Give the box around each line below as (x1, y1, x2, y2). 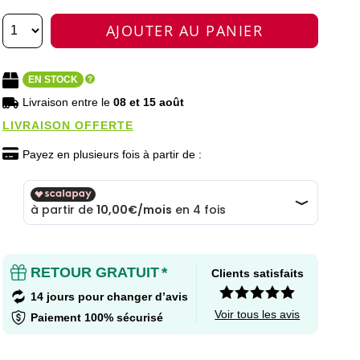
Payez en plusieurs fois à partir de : (22, 147, 202, 161)
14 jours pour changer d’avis (30, 289, 188, 303)
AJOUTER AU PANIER (105, 20, 264, 40)
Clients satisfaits (211, 266, 304, 280)
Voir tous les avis (215, 307, 301, 321)
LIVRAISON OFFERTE (2, 118, 133, 132)
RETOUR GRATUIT (30, 264, 159, 280)
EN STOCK (27, 73, 78, 85)
